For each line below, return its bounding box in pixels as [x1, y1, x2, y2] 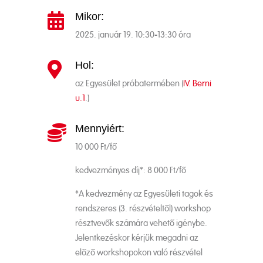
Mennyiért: [75, 123, 124, 135]
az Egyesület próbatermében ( [75, 79, 183, 89]
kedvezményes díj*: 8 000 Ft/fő [75, 166, 186, 176]
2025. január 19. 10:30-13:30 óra [75, 31, 191, 40]
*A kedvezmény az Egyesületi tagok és [75, 190, 213, 199]
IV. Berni [183, 79, 211, 89]
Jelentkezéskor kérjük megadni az [75, 234, 198, 243]
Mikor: [75, 11, 104, 23]
